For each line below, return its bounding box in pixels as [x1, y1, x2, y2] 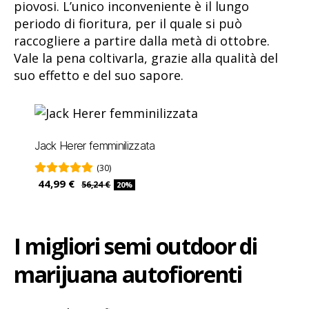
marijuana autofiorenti [14, 259, 242, 290]
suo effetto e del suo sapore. [14, 66, 183, 83]
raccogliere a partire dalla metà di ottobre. [14, 32, 270, 49]
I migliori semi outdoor [14, 231, 236, 261]
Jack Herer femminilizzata [34, 139, 155, 153]
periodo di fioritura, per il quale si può [14, 14, 242, 32]
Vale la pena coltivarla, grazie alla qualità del [14, 49, 278, 66]
